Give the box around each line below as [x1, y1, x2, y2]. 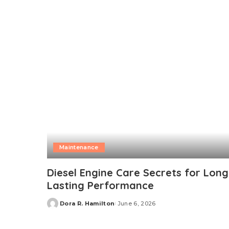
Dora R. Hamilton [60, 200, 115, 208]
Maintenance [59, 144, 99, 151]
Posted [47, 203, 71, 211]
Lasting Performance [47, 179, 154, 192]
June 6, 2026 [117, 200, 156, 208]
